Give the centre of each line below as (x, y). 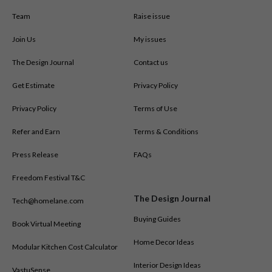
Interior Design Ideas (168, 265)
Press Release (35, 154)
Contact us (151, 62)
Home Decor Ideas (164, 242)
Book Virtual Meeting (46, 223)
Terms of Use (156, 108)
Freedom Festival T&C (49, 177)
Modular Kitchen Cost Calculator (65, 246)
